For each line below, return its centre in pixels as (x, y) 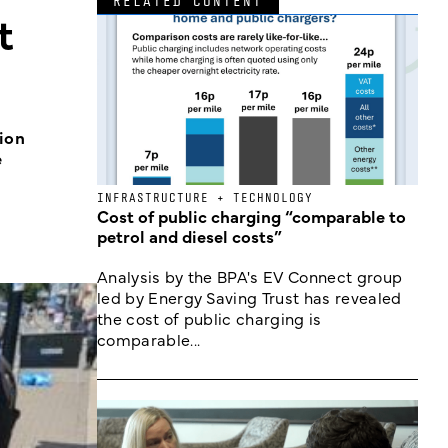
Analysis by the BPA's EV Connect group (250, 276)
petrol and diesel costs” (189, 236)
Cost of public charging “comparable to (251, 216)
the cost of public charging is (209, 318)
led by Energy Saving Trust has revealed (249, 297)
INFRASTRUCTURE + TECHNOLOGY (205, 197)
